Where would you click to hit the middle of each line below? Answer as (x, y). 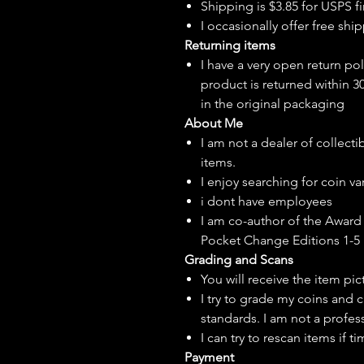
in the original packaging (273, 103)
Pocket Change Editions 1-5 (280, 240)
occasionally (243, 25)
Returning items (230, 45)
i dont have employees (266, 201)
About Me (214, 123)
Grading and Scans (239, 259)
